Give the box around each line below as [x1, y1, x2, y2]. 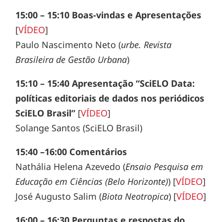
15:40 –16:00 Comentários [15, 146, 127, 158]
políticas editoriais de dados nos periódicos [15, 92, 205, 105]
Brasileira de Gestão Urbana [15, 54, 127, 66]
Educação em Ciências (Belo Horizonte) [15, 175, 168, 188]
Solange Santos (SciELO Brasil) [15, 122, 143, 134]
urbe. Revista [121, 39, 172, 51]
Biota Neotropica [102, 190, 169, 203]
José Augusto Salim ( [15, 190, 102, 203]
